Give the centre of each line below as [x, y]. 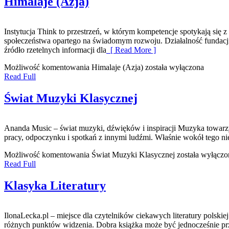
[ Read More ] [131, 50]
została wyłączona [174, 67]
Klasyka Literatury [55, 185]
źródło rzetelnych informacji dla [55, 50]
